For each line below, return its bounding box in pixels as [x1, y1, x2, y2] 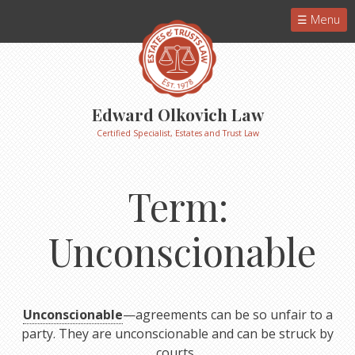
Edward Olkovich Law [91, 103, 264, 126]
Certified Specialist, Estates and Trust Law [96, 128, 259, 139]
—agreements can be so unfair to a [122, 305, 333, 323]
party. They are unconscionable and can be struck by [21, 324, 334, 342]
